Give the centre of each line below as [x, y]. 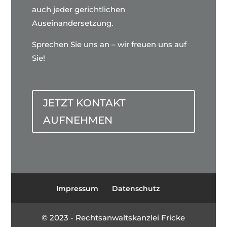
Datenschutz [136, 188]
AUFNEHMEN [78, 120]
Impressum [77, 188]
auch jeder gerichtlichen [78, 9]
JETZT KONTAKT [84, 103]
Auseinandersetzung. [72, 23]
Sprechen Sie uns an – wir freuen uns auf [109, 44]
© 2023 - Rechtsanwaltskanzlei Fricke [113, 217]
